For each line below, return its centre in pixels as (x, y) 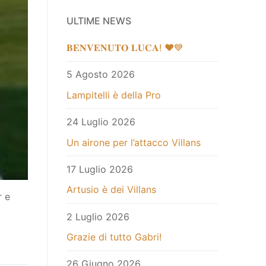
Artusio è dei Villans (111, 190)
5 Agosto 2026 (101, 75)
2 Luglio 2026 (98, 216)
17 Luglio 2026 (100, 169)
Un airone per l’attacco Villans (134, 142)
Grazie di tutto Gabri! (114, 237)
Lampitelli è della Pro (114, 95)
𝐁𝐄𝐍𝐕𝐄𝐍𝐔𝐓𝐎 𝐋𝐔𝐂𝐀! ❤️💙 (125, 47)
